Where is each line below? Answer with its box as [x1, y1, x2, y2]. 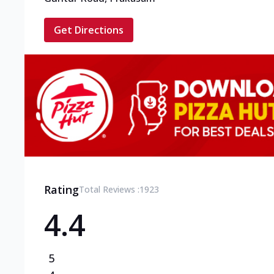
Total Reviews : [79, 183, 139, 195]
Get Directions [54, 23, 124, 37]
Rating [44, 182, 79, 197]
